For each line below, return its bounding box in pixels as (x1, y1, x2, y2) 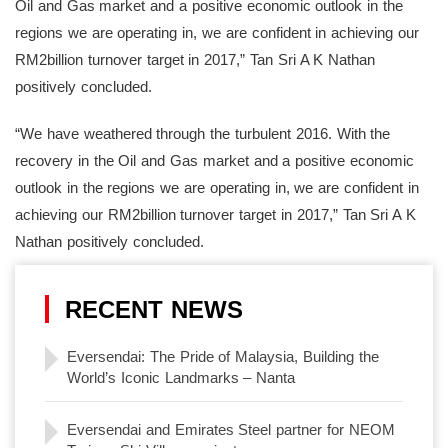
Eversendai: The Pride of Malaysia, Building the (67, 348, 379, 366)
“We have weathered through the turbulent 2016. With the (15, 125, 391, 143)
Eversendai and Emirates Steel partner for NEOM (67, 421, 395, 439)
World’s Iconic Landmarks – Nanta (67, 369, 296, 387)
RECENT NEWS (65, 296, 243, 324)
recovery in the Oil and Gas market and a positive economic (15, 152, 414, 170)
